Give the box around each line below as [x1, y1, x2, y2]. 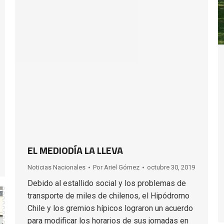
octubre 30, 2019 [147, 163, 195, 171]
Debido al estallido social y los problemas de [27, 178, 186, 188]
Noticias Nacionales [27, 163, 85, 171]
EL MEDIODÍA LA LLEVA [27, 142, 123, 158]
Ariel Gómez [104, 163, 139, 171]
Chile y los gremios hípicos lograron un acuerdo [27, 203, 193, 213]
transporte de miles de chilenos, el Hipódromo [27, 191, 189, 200]
